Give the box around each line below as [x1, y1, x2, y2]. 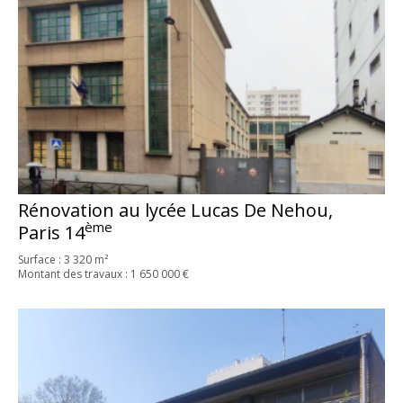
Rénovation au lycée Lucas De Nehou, [17, 197, 334, 222]
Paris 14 [17, 219, 85, 245]
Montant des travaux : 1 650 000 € [17, 265, 189, 282]
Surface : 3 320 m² [17, 251, 108, 267]
